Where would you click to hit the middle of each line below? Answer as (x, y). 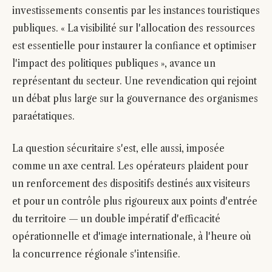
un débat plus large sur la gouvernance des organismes (135, 99)
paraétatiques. (43, 116)
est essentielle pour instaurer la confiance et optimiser (134, 46)
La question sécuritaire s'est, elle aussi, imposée (118, 148)
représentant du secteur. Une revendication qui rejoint (134, 81)
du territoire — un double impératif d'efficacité (116, 219)
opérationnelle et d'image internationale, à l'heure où (132, 236)
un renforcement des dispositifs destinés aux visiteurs (131, 184)
